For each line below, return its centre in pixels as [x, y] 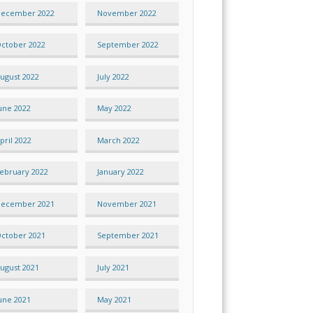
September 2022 [128, 45]
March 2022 [118, 140]
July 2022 [113, 76]
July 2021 [113, 267]
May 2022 [114, 108]
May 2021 [114, 299]
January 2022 [120, 172]
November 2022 [126, 13]
